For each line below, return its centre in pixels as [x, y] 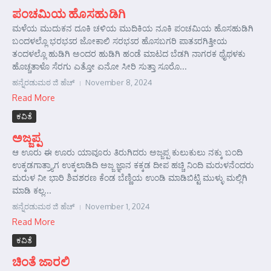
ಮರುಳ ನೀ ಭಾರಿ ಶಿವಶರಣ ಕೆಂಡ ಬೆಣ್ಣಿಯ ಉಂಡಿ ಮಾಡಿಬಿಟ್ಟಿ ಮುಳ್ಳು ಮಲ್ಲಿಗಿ [130, 178]
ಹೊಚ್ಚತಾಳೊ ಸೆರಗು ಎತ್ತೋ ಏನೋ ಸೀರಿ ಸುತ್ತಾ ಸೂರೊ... [100, 66]
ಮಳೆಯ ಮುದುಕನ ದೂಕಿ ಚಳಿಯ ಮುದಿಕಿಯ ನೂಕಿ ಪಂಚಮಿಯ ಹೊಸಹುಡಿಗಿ [133, 28]
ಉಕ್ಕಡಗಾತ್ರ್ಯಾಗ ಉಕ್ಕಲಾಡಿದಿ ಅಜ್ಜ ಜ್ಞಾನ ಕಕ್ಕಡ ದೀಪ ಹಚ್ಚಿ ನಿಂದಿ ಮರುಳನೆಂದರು [133, 165]
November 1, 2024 [118, 206]
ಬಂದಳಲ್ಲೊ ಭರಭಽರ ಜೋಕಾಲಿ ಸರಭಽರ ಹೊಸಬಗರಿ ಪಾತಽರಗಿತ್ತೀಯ [120, 41]
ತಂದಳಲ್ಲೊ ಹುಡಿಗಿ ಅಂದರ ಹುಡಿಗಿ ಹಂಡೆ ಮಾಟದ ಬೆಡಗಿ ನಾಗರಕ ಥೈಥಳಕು [129, 54]
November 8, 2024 [119, 82]
